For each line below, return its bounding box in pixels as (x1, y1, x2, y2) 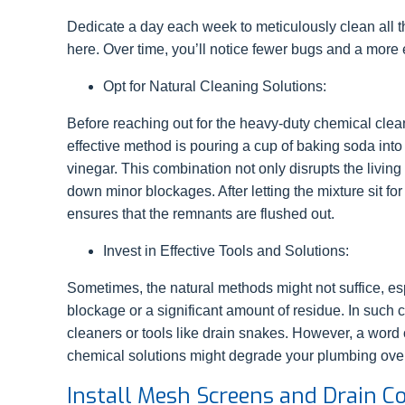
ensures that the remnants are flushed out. (67, 206, 334, 221)
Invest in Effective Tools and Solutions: (103, 243, 353, 259)
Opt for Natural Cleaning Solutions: (103, 79, 330, 94)
